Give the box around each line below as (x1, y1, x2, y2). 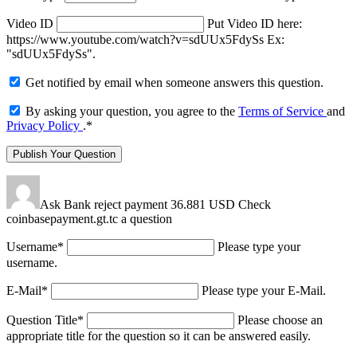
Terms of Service (238, 104, 327, 119)
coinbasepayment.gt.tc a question (6, 212, 172, 226)
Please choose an (237, 313, 323, 328)
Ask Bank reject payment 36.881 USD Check (40, 198, 271, 212)
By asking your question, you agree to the (25, 104, 238, 119)
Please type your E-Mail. (202, 284, 326, 298)
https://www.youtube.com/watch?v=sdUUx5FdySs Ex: (6, 33, 284, 47)
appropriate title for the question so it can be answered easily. (6, 329, 311, 343)
